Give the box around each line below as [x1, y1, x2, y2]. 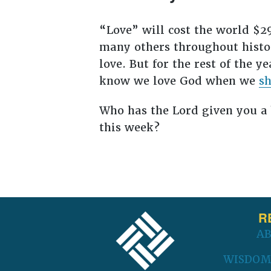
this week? [99, 120, 160, 135]
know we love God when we [99, 73, 259, 88]
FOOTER [65, 194, 134, 218]
